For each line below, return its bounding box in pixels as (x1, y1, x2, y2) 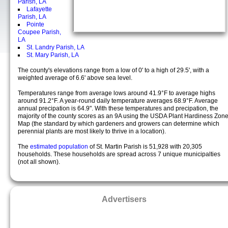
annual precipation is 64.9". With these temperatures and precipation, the (18, 105, 218, 112)
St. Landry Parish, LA (26, 44, 84, 51)
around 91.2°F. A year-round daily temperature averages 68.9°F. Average (18, 97, 218, 104)
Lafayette (26, 6, 52, 13)
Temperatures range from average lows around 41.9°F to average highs (18, 90, 215, 97)
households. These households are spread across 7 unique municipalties (18, 151, 220, 158)
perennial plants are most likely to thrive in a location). (18, 128, 166, 135)
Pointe (26, 21, 44, 28)
